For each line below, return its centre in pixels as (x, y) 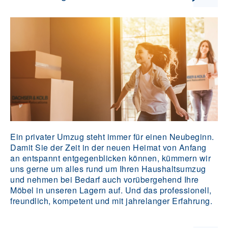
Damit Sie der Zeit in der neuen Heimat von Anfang (108, 147)
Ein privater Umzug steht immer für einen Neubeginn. (112, 137)
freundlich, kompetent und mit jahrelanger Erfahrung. (111, 201)
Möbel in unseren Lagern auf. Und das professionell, (111, 190)
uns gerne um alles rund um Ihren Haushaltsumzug (108, 169)
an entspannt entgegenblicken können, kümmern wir (110, 158)
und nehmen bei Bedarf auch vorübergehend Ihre (105, 179)
